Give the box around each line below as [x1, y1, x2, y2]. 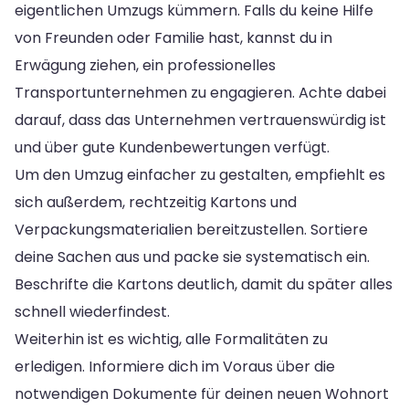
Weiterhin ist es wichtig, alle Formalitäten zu [15, 328, 328, 350]
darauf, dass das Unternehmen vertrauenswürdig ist [15, 109, 386, 131]
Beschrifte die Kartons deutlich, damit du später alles [15, 273, 393, 295]
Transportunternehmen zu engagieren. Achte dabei [15, 81, 386, 103]
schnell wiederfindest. [15, 300, 170, 322]
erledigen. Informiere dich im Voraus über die [15, 355, 335, 377]
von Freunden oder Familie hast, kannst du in [15, 26, 332, 48]
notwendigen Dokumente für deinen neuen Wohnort [15, 383, 389, 404]
